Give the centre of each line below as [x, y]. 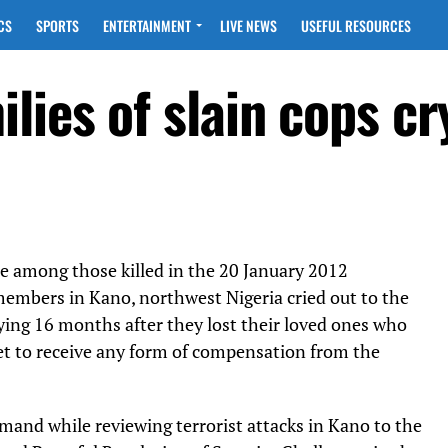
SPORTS [57, 25]
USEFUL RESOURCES [356, 25]
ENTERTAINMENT [147, 25]
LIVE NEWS [248, 25]
